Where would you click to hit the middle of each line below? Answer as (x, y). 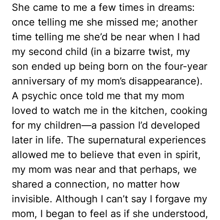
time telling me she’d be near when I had (106, 37)
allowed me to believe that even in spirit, (106, 155)
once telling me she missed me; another (105, 22)
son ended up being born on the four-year (110, 66)
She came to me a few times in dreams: (103, 7)
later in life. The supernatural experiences (109, 140)
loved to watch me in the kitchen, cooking (110, 110)
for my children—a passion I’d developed (106, 125)
